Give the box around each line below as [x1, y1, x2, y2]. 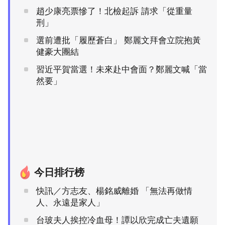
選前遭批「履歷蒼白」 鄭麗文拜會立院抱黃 [36, 35, 201, 45]
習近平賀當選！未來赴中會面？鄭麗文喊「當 [36, 64, 207, 74]
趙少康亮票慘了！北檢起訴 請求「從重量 [36, 6, 192, 16]
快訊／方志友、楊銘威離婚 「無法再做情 [36, 186, 192, 196]
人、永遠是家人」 [36, 197, 104, 207]
